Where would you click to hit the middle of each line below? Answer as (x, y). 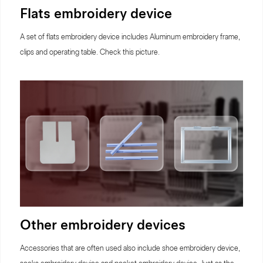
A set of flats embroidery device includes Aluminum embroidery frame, (130, 37)
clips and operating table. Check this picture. (90, 52)
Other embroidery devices (103, 225)
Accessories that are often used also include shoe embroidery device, (130, 248)
